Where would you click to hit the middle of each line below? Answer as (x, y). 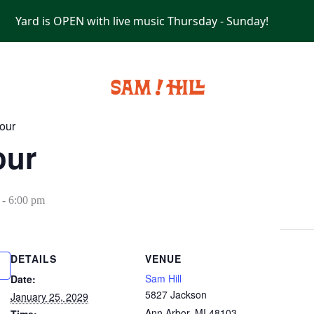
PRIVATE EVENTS (267, 82)
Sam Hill (163, 278)
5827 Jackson (176, 294)
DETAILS (33, 259)
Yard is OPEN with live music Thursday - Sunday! (142, 21)
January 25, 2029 (49, 296)
